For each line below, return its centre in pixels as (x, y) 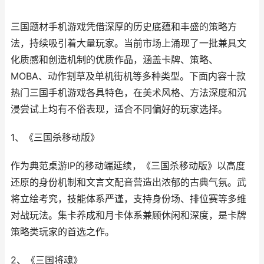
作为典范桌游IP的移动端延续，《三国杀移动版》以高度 (128, 166)
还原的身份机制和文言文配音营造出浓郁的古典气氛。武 (128, 182)
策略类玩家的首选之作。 (62, 232)
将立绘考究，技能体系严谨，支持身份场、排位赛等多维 (128, 199)
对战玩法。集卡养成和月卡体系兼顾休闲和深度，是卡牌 (128, 215)
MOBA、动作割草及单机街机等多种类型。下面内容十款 (128, 76)
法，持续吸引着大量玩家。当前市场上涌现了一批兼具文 (128, 43)
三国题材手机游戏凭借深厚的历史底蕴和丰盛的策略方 (124, 27)
